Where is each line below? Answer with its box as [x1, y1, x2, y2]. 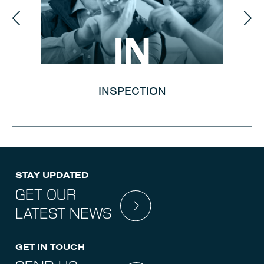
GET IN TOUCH [15, 241, 85, 252]
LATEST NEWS [15, 205, 112, 222]
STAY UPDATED [15, 169, 88, 180]
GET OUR [15, 186, 80, 203]
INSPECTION [98, 84, 166, 98]
